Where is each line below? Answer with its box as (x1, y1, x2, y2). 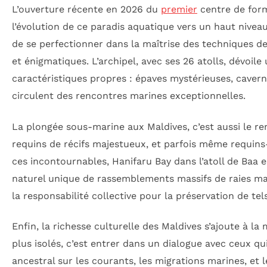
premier (161, 4, 197, 15)
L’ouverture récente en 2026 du (12, 4, 161, 15)
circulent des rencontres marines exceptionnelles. (12, 90, 246, 102)
